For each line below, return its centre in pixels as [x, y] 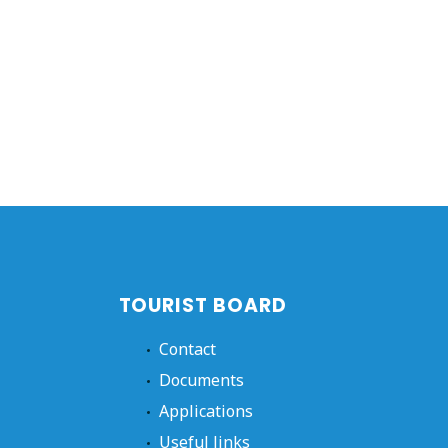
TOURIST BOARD [202, 305]
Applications [205, 410]
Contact [187, 348]
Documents [201, 379]
